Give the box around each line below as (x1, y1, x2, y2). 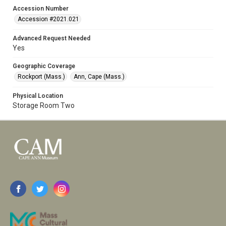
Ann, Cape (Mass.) (74, 73, 125, 80)
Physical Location (13, 92, 63, 99)
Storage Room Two (13, 101, 75, 109)
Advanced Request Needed (13, 35, 90, 42)
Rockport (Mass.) (18, 73, 65, 80)
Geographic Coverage (13, 63, 75, 70)
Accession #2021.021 (18, 16, 79, 23)
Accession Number (13, 5, 69, 12)
